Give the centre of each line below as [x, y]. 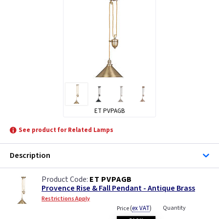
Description [30, 155]
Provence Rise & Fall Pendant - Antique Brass [118, 188]
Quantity [174, 208]
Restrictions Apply [66, 198]
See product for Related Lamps [66, 130]
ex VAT [141, 208]
